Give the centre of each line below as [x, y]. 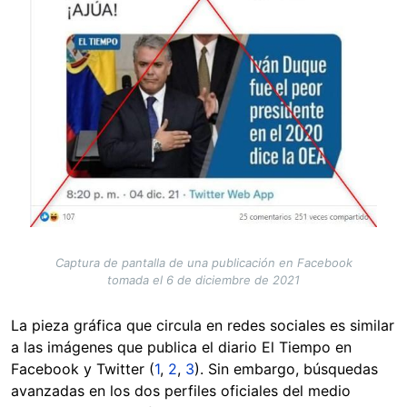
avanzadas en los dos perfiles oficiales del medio [181, 391]
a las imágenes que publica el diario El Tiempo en [181, 347]
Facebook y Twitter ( [83, 369]
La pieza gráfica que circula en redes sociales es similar [203, 326]
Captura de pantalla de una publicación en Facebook [203, 263]
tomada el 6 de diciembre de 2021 [203, 280]
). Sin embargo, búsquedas [286, 369]
